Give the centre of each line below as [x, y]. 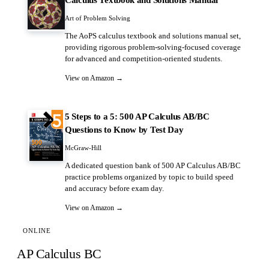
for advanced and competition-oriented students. [144, 59]
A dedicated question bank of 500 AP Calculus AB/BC [153, 166]
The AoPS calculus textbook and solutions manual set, [153, 36]
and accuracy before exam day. [114, 189]
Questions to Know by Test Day [124, 129]
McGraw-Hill [83, 147]
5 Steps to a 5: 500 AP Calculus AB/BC [137, 116]
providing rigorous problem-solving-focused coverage [153, 47]
